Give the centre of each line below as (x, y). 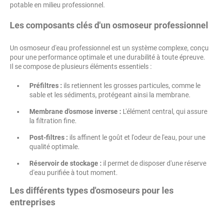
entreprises (33, 202)
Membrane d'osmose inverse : (75, 112)
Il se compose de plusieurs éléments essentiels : (81, 67)
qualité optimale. (55, 147)
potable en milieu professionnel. (57, 5)
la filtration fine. (53, 121)
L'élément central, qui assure (164, 112)
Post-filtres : (49, 138)
